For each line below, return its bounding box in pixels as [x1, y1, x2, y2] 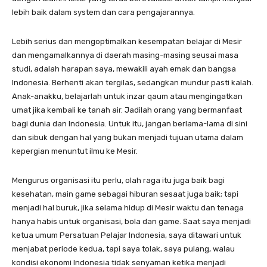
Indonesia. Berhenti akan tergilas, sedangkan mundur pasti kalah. [12, 77, 253, 87]
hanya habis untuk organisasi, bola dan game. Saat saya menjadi [12, 216, 251, 226]
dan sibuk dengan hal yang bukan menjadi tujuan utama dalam [12, 132, 243, 142]
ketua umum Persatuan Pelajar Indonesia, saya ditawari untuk [12, 230, 241, 240]
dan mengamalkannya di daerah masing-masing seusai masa [12, 50, 238, 60]
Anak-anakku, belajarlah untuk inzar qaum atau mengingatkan [12, 91, 243, 101]
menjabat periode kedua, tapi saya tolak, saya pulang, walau [12, 244, 235, 253]
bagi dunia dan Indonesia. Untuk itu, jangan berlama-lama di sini [12, 119, 247, 128]
